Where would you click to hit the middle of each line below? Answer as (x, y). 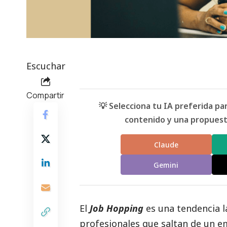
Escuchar (46, 66)
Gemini (166, 165)
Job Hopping (117, 209)
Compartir (45, 96)
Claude (166, 144)
